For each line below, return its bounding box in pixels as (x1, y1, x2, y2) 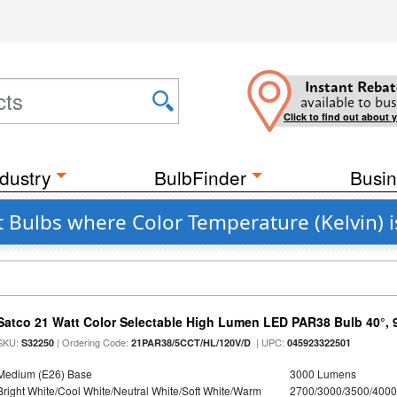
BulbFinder (154, 164, 246, 191)
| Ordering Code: (54, 335, 132, 349)
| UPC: (251, 335, 288, 349)
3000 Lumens (289, 366, 356, 381)
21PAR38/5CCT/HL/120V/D (131, 336, 252, 349)
